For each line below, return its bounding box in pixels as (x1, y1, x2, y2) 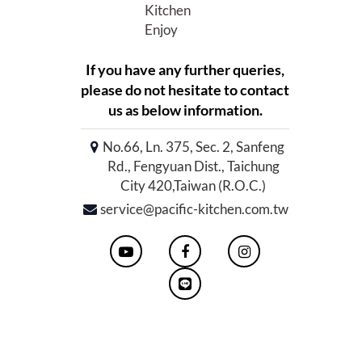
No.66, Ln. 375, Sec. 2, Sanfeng (102, 138, 284, 156)
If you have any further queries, (86, 61, 284, 79)
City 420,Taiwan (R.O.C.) (120, 177, 266, 195)
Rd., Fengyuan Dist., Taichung (107, 158, 280, 175)
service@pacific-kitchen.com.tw (100, 200, 288, 218)
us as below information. (107, 101, 263, 120)
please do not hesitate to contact (81, 81, 289, 99)
